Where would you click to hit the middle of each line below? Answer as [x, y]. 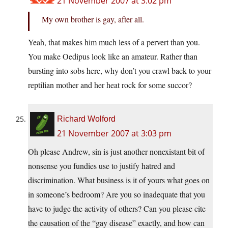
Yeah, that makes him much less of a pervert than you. [114, 42]
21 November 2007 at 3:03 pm [114, 134]
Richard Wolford [86, 119]
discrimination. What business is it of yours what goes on [119, 180]
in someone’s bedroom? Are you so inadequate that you [117, 194]
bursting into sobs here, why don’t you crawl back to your [120, 71]
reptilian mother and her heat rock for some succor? [110, 85]
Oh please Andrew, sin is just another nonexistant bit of [116, 152]
